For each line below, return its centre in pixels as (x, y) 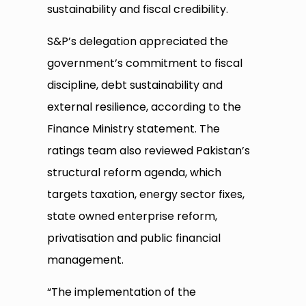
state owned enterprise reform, (133, 217)
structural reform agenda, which (135, 173)
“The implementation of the (122, 292)
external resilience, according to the (144, 107)
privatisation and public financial (134, 238)
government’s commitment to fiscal (145, 64)
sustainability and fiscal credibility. (138, 10)
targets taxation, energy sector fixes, (146, 195)
